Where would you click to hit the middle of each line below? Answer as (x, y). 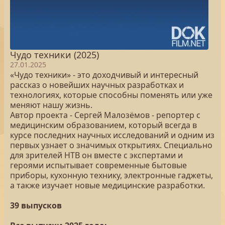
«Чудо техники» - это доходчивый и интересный (104, 75)
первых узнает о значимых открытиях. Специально (111, 145)
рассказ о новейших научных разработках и (97, 85)
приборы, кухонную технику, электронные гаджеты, (111, 175)
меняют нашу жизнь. (51, 105)
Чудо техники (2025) (54, 55)
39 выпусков (36, 205)
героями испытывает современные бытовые (98, 165)
